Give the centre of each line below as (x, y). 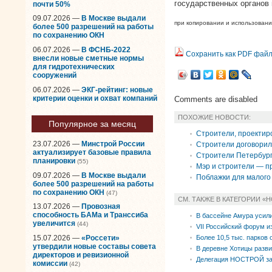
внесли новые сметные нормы (88, 58)
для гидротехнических (74, 66)
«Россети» (100, 238)
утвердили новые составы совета (94, 246)
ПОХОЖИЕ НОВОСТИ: (214, 117)
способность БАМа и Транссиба (90, 215)
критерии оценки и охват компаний (95, 98)
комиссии (50, 263)
